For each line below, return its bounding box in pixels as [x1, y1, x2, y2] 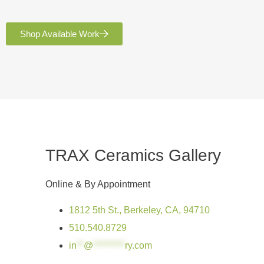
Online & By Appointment [45, 179, 151, 190]
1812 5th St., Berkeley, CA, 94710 [69, 205, 210, 216]
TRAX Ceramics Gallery [45, 146, 222, 165]
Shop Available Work [20, 29, 100, 39]
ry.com [125, 240, 153, 251]
